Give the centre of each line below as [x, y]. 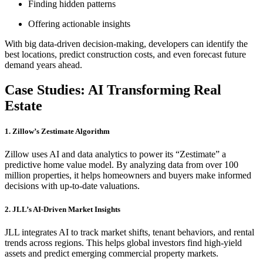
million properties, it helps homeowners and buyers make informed [128, 176]
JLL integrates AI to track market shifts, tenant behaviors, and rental [129, 232]
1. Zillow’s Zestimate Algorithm [57, 131]
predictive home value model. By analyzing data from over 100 [122, 165]
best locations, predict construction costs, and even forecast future [125, 55]
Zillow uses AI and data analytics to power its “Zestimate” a [115, 154]
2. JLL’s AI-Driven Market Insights [63, 209]
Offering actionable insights [79, 24]
